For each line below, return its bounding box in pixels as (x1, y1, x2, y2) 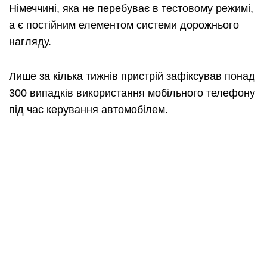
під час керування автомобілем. (9, 104, 168, 116)
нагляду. (9, 36, 51, 48)
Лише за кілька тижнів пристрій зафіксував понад (9, 70, 255, 83)
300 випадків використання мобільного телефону (9, 87, 255, 100)
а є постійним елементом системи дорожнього (9, 19, 239, 32)
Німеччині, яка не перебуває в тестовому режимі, (9, 2, 253, 15)
